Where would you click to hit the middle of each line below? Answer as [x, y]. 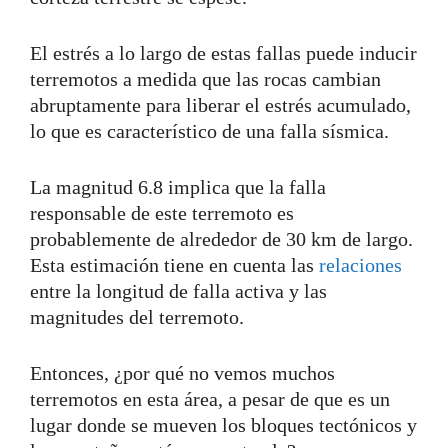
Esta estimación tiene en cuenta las [174, 264]
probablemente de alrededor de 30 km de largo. [224, 238]
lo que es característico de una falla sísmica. [209, 130]
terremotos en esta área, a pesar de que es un [210, 398]
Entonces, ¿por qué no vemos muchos [182, 372]
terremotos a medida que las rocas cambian [205, 78]
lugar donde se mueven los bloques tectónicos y [223, 424]
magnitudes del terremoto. [137, 316]
